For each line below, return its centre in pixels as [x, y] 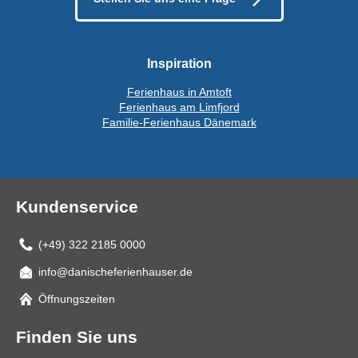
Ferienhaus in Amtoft [179, 92]
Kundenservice [77, 207]
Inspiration [179, 63]
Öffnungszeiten [77, 299]
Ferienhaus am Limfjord [179, 107]
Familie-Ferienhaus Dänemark [179, 123]
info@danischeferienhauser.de [115, 272]
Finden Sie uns [77, 337]
